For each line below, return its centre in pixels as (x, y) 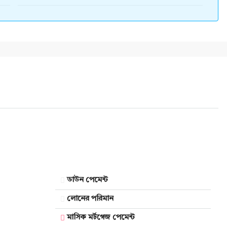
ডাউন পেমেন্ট (87, 180)
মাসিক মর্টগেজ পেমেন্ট (101, 218)
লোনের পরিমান (90, 199)
